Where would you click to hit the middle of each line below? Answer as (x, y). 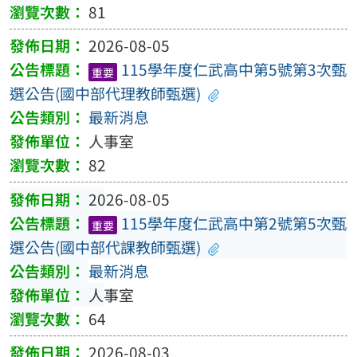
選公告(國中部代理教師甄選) (105, 94)
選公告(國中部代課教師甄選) (105, 247)
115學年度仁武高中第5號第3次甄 (233, 70)
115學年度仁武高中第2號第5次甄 (233, 223)
